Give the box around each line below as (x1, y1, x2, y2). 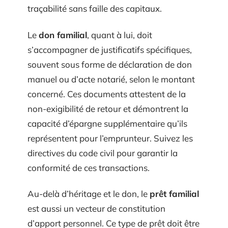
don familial (39, 29, 87, 40)
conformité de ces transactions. (27, 162, 150, 173)
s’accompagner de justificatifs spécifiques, (27, 44, 192, 55)
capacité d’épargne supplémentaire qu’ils (27, 118, 187, 129)
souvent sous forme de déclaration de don (27, 59, 192, 70)
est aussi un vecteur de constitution (27, 203, 165, 214)
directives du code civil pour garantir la (27, 147, 178, 158)
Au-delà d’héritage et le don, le (27, 188, 150, 199)
